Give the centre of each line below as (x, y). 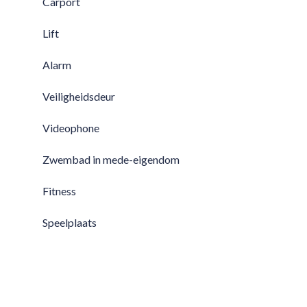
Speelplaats (70, 222)
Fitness (59, 191)
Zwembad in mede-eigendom (111, 159)
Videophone (71, 128)
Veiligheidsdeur (79, 96)
